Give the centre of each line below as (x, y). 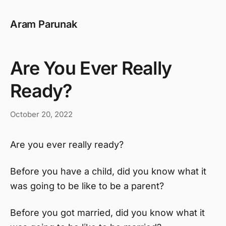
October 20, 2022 (41, 114)
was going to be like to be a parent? (87, 186)
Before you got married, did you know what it (107, 213)
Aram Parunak (44, 24)
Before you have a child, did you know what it (108, 171)
